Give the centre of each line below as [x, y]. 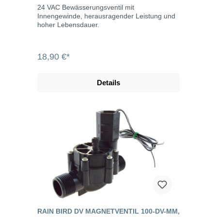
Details [108, 82]
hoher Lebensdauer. [68, 24]
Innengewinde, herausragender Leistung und [106, 16]
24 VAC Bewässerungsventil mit [86, 7]
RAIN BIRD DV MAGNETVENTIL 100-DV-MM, [108, 211]
